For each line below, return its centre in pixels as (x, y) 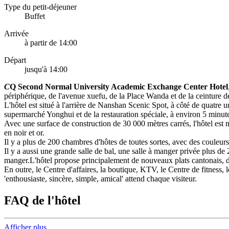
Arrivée (16, 34)
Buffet (35, 16)
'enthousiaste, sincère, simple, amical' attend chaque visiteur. (100, 179)
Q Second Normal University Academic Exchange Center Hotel (119, 87)
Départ (15, 60)
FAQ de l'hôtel (42, 201)
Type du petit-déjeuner (40, 7)
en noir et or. (24, 133)
